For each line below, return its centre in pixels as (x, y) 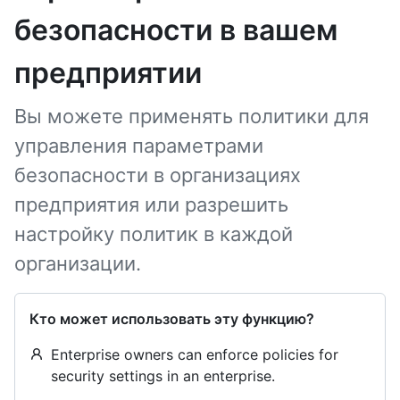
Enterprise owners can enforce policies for (195, 354)
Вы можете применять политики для (192, 116)
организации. (78, 263)
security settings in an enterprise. (163, 376)
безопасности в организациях (158, 175)
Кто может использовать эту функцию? (172, 319)
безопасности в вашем (176, 30)
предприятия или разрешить (151, 204)
